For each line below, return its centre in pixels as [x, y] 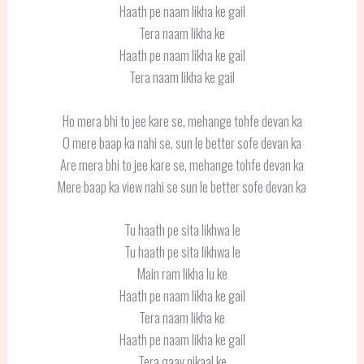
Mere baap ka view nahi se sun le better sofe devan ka [182, 186]
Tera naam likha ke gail [182, 77]
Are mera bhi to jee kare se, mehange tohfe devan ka [182, 164]
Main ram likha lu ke [182, 273]
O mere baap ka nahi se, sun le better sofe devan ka [182, 142]
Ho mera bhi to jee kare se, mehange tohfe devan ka [182, 120]
